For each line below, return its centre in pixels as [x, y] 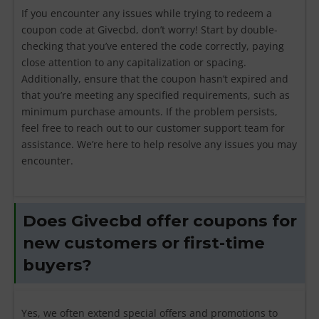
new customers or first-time [144, 243]
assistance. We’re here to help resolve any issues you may [159, 144]
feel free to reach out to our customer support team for [153, 128]
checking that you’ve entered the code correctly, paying [153, 46]
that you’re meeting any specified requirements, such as [156, 95]
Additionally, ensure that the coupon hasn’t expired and [155, 79]
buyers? [57, 265]
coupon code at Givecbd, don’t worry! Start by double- [150, 30]
